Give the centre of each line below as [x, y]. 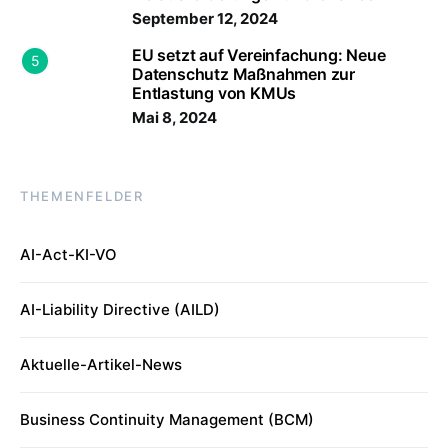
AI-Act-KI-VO [68, 254]
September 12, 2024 [205, 18]
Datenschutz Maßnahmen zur [244, 74]
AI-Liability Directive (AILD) [120, 309]
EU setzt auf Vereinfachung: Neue [259, 55]
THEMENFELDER [82, 196]
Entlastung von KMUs [214, 93]
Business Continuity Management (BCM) [167, 419]
